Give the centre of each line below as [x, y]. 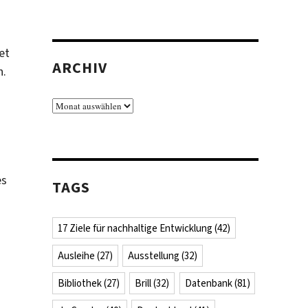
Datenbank [208, 283]
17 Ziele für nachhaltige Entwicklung [135, 228]
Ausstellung [154, 255]
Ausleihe [76, 255]
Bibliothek [79, 283]
